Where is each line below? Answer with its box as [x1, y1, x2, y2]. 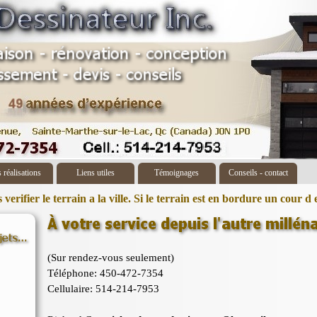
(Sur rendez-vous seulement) [47, 252, 174, 263]
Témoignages [154, 168, 199, 178]
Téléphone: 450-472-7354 [47, 267, 163, 279]
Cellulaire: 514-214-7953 [47, 283, 159, 294]
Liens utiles [76, 168, 115, 178]
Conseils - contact [228, 168, 288, 178]
